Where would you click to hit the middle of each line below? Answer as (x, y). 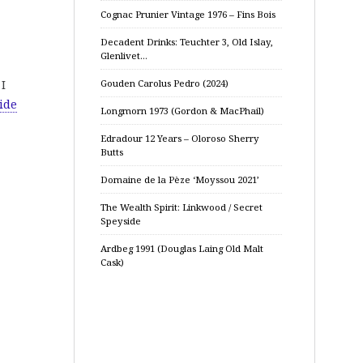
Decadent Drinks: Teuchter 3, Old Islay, (187, 42)
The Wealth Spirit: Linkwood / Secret (181, 207)
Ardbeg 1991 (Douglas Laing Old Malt (182, 248)
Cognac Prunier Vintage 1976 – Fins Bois (188, 14)
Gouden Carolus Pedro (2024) (164, 83)
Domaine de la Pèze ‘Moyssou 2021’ (180, 179)
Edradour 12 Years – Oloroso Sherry (180, 138)
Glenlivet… (124, 56)
